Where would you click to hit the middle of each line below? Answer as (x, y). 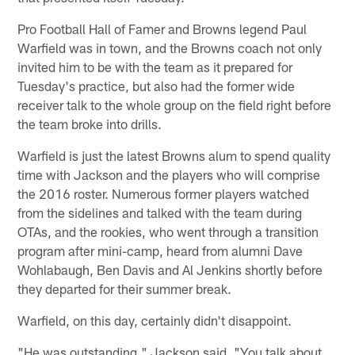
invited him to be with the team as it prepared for (155, 67)
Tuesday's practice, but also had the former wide (157, 86)
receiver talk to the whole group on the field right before (175, 105)
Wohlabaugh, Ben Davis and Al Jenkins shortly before (170, 270)
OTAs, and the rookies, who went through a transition (168, 232)
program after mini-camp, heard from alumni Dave (160, 251)
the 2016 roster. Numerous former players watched (164, 194)
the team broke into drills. (90, 124)
